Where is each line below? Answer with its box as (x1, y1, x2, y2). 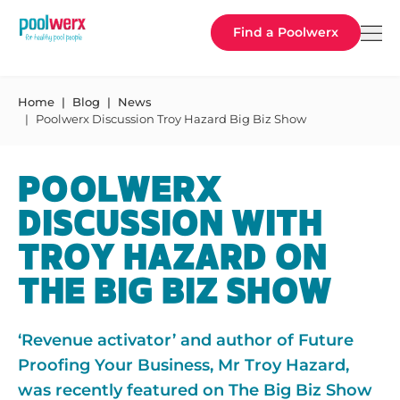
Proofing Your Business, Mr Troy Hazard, (18, 355, 349, 375)
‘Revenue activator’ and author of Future (18, 330, 354, 350)
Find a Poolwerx (233, 24, 338, 40)
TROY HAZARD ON (18, 242, 327, 275)
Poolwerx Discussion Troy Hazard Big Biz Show (36, 112, 306, 126)
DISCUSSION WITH (18, 208, 322, 241)
